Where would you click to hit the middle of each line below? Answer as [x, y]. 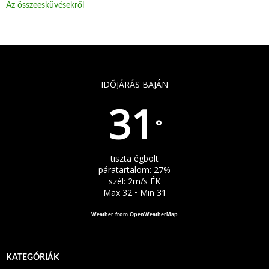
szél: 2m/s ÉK [134, 181]
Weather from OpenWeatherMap [134, 214]
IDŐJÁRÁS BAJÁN [134, 84]
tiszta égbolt [134, 158]
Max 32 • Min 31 [134, 192]
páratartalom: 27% [134, 169]
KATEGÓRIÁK [33, 257]
